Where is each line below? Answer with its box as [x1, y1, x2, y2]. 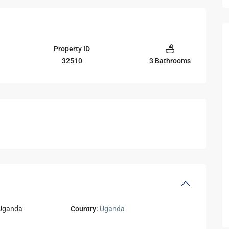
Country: [71, 204, 99, 213]
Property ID [54, 44, 90, 53]
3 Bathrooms [149, 57, 191, 65]
